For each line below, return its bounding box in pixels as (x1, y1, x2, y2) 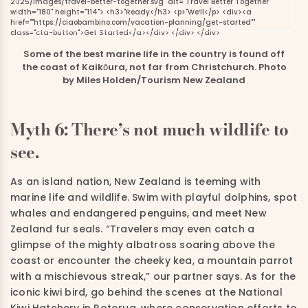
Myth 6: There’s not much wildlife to (10, 117, 289, 143)
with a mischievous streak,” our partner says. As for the (10, 269, 296, 284)
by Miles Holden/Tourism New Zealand (63, 74, 245, 87)
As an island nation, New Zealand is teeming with (10, 175, 261, 189)
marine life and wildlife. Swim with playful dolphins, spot (10, 190, 298, 205)
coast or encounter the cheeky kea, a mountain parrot (10, 254, 294, 268)
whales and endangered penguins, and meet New (10, 206, 267, 221)
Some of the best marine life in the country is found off (23, 47, 285, 61)
